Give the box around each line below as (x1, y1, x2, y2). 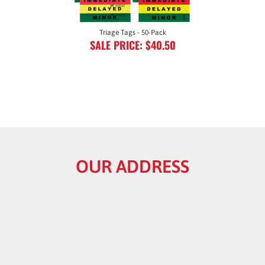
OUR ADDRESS (76, 144, 189, 164)
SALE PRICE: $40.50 (89, 25, 176, 40)
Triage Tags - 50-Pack (99, 16, 166, 24)
